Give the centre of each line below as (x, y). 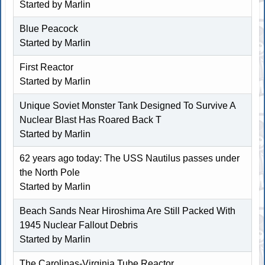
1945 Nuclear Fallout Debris (79, 225)
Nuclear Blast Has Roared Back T (91, 119)
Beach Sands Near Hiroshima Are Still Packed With (128, 211)
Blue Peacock (49, 28)
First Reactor (47, 67)
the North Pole (50, 172)
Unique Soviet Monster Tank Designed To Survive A (128, 105)
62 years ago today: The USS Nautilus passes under (130, 158)
